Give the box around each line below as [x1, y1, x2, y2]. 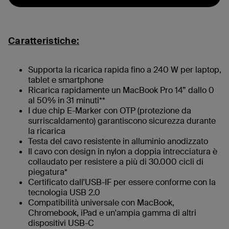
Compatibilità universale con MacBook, [28, 197, 174, 208]
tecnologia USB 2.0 [28, 187, 100, 198]
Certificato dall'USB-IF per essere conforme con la [28, 176, 216, 188]
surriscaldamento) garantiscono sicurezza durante [28, 115, 216, 126]
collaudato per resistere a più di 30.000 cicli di [28, 156, 203, 167]
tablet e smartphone [28, 74, 103, 85]
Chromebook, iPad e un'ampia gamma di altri [28, 207, 196, 218]
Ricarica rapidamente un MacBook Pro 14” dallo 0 [28, 84, 214, 96]
